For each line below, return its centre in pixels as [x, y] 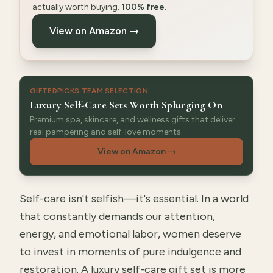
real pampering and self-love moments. [106, 132]
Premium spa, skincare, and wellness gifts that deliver [133, 120]
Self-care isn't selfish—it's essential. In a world [134, 199]
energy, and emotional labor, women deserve [130, 234]
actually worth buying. [77, 7]
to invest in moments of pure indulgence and [130, 252]
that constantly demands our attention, [117, 216]
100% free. [144, 7]
